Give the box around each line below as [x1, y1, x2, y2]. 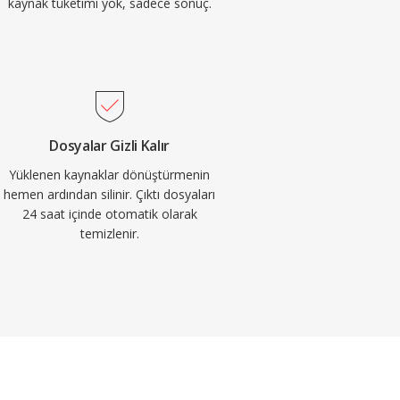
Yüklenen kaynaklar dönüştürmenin [9, 166, 211, 183]
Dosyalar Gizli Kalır [49, 136, 170, 155]
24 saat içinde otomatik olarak [21, 205, 197, 222]
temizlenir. [79, 225, 139, 242]
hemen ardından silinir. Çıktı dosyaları [4, 186, 216, 203]
